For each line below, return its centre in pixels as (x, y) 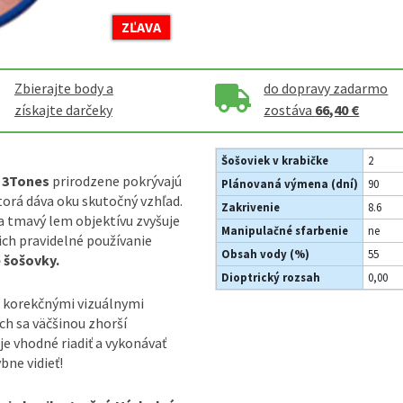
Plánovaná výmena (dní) (290, 183)
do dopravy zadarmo (326, 88)
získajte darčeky (63, 109)
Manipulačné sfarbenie (285, 230)
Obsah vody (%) (265, 253)
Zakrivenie (251, 206)
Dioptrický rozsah (271, 277)
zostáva (290, 109)
